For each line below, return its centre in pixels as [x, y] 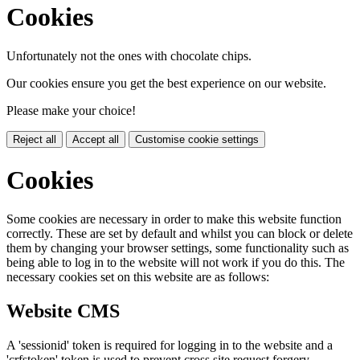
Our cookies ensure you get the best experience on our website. [166, 84]
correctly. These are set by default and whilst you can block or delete [180, 234]
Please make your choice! [71, 111]
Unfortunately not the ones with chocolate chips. [129, 56]
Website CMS [63, 311]
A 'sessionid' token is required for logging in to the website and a [170, 345]
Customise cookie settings [197, 140]
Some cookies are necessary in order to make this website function [174, 219]
